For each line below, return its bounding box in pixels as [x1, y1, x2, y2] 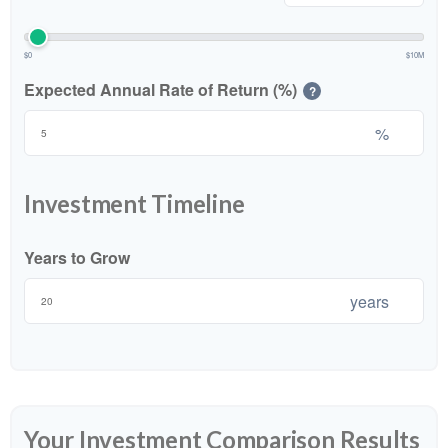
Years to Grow [24, 246, 130, 270]
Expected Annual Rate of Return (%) [24, 77, 297, 101]
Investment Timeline [24, 189, 245, 219]
